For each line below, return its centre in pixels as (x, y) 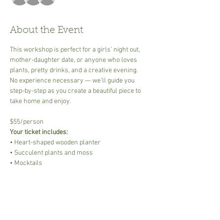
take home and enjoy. (41, 101)
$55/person (27, 122)
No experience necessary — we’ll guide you (73, 81)
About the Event (46, 30)
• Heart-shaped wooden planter (55, 143)
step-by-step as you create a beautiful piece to (76, 91)
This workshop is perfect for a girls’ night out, (76, 50)
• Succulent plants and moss (51, 153)
